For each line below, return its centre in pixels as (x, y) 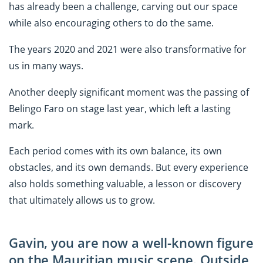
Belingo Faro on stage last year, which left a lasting (120, 108)
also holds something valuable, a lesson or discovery (125, 184)
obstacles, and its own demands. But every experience (129, 168)
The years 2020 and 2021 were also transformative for (128, 49)
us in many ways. (46, 65)
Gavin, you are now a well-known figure (131, 243)
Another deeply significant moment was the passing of (129, 92)
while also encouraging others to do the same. (111, 23)
